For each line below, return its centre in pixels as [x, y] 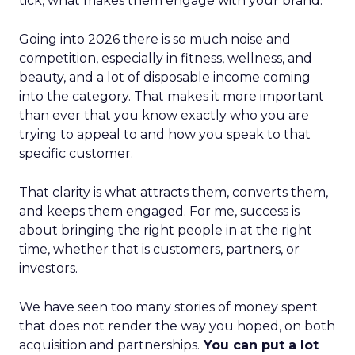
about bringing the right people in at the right [166, 230]
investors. [48, 268]
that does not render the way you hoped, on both [177, 326]
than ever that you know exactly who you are [164, 115]
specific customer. [76, 153]
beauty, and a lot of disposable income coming [165, 77]
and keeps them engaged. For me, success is [159, 211]
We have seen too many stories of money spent [168, 307]
